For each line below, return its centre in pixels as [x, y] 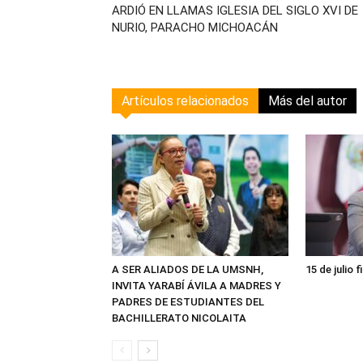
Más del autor [307, 101]
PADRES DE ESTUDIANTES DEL [188, 302]
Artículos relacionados [185, 101]
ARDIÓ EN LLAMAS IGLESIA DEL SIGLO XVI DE [235, 11]
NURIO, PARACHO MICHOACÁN [195, 28]
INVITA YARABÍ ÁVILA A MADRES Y [196, 286]
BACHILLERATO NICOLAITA [179, 318]
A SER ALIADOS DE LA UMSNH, [188, 269]
